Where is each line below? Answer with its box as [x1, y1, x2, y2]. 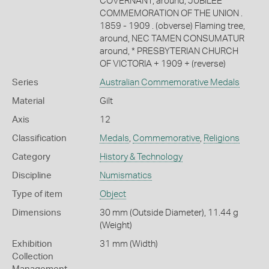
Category [12, 152, 50, 162]
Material [12, 96, 44, 106]
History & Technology [99, 152, 183, 162]
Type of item [12, 189, 62, 199]
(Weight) [99, 220, 132, 230]
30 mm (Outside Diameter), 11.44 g [99, 208, 238, 217]
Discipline [12, 171, 52, 180]
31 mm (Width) [99, 239, 158, 249]
